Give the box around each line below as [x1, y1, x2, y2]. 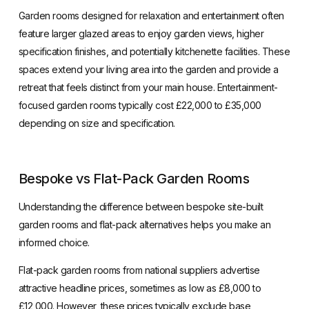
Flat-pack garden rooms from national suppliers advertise [18, 263, 260, 276]
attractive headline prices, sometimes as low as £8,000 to [18, 281, 261, 294]
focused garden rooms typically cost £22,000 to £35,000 [18, 99, 261, 111]
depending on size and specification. [18, 117, 175, 129]
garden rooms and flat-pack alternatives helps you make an [18, 218, 271, 230]
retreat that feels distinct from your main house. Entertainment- [18, 81, 278, 93]
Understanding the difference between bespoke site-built [18, 200, 263, 212]
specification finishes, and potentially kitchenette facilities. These [18, 45, 290, 57]
